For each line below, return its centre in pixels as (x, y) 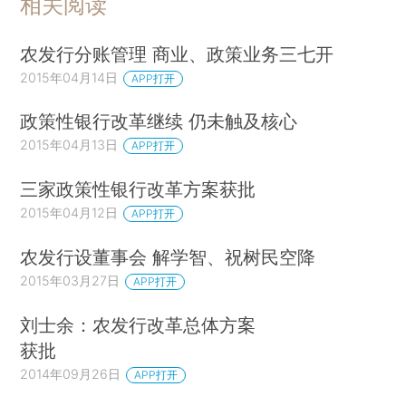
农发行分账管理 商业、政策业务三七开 (177, 53)
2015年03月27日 (70, 281)
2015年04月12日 (69, 213)
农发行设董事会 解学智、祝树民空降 (168, 257)
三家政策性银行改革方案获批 (138, 189)
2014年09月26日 (71, 374)
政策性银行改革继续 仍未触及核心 (159, 121)
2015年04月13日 (69, 145)
